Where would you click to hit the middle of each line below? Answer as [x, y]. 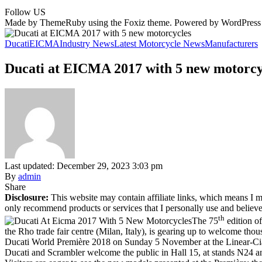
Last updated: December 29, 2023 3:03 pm [84, 166]
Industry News [87, 44]
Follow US [25, 12]
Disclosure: [27, 197]
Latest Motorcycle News [159, 44]
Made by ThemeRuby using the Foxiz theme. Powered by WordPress [133, 23]
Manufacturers [231, 44]
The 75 [205, 221]
